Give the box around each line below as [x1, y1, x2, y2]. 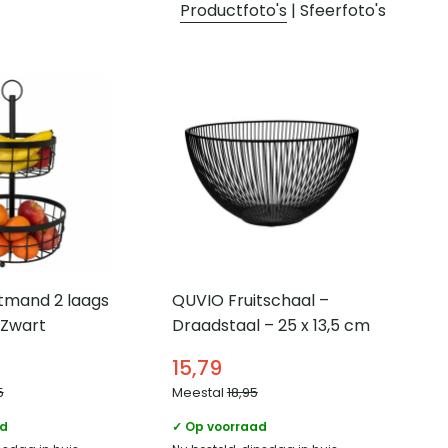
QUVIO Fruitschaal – [171, 289, 329, 313]
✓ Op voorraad [171, 418, 267, 436]
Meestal [171, 383, 227, 403]
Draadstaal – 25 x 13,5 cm [171, 314, 370, 338]
